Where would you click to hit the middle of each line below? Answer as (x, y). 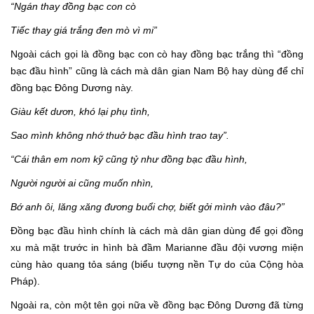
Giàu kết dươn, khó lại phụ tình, (80, 111)
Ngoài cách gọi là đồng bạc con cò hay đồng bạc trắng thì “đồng (157, 54)
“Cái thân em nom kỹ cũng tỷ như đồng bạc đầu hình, (129, 159)
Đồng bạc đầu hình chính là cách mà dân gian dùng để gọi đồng (157, 230)
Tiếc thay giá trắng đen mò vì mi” (84, 30)
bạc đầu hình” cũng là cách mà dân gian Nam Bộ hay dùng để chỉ (157, 70)
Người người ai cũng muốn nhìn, (82, 183)
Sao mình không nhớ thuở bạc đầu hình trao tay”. (120, 135)
